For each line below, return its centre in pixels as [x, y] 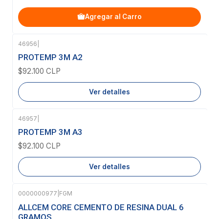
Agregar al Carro [113, 17]
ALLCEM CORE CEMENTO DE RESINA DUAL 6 [101, 207]
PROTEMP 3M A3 [50, 132]
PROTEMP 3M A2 [50, 57]
